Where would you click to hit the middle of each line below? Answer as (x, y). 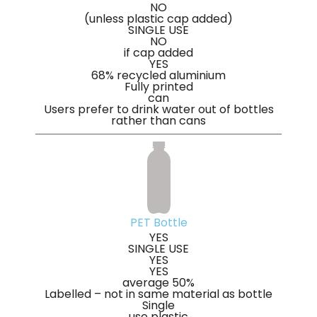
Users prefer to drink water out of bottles (158, 110)
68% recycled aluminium (158, 76)
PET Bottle (158, 223)
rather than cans (158, 121)
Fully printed (158, 87)
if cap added (158, 53)
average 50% (158, 283)
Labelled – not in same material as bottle (158, 294)
